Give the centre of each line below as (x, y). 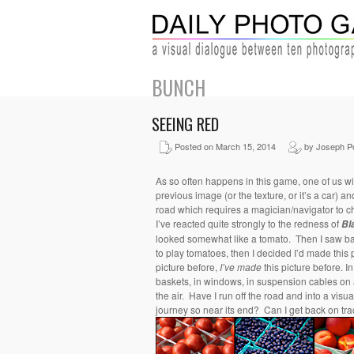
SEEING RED (185, 124)
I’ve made (241, 267)
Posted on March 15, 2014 (230, 147)
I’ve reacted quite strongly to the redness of (249, 223)
